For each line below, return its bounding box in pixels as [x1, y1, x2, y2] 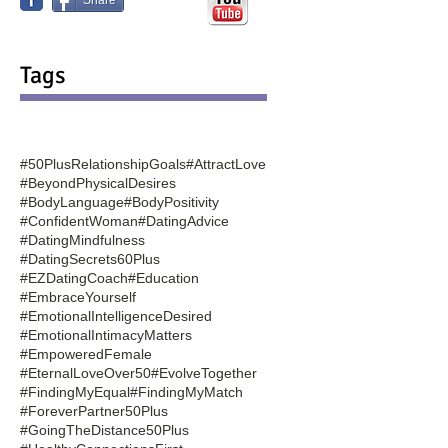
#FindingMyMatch [130, 383, 243, 400]
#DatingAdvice [138, 212, 229, 229]
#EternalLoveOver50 [20, 364, 151, 381]
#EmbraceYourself [20, 288, 136, 305]
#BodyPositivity [124, 193, 219, 210]
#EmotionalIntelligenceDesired [20, 307, 212, 324]
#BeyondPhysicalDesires [20, 174, 176, 191]
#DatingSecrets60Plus [20, 250, 160, 267]
